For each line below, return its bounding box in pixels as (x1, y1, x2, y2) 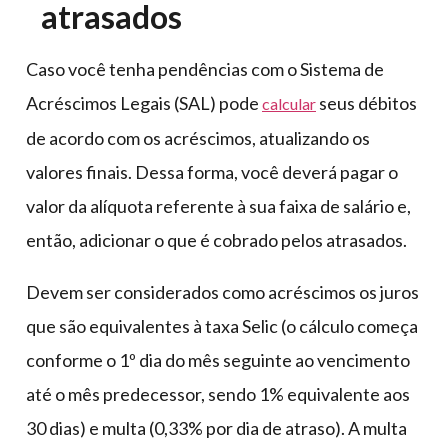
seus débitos (316, 91, 417, 114)
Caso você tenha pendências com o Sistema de (26, 57, 384, 80)
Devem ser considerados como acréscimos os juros (26, 280, 419, 303)
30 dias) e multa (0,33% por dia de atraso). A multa (26, 416, 407, 439)
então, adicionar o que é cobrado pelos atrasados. (26, 228, 407, 251)
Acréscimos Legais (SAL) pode (26, 91, 262, 114)
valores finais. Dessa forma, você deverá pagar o (26, 160, 398, 183)
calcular (262, 93, 316, 113)
